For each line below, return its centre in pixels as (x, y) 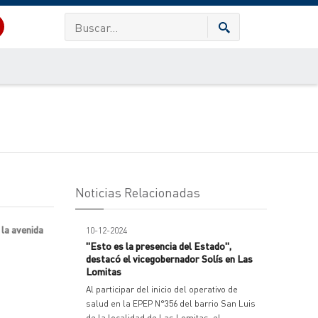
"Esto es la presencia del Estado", (159, 246)
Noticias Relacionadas (138, 192)
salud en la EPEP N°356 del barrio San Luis (171, 303)
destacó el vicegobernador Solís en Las (169, 258)
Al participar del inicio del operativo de (162, 289)
